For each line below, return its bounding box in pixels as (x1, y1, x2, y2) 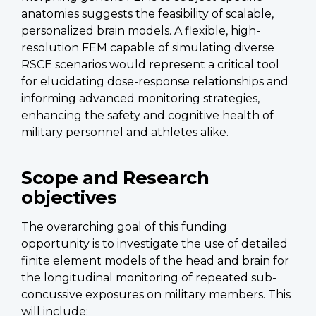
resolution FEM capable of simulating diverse (21, 40, 274, 54)
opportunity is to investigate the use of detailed (21, 236, 288, 250)
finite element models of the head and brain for (21, 253, 289, 267)
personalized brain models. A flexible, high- (21, 23, 260, 37)
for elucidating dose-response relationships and (21, 74, 288, 88)
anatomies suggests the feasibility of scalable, (21, 6, 274, 20)
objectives (21, 186, 116, 208)
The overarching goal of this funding (21, 219, 227, 233)
